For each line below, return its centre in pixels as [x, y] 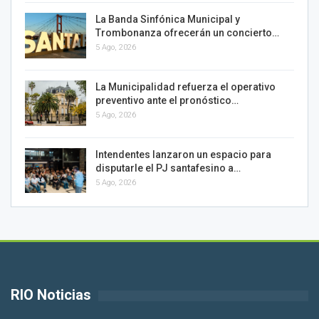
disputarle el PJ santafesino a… [168, 168]
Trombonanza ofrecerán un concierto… [187, 33]
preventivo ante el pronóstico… [167, 101]
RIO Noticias [51, 295]
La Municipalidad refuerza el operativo [185, 87]
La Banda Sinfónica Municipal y [168, 20]
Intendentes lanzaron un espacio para [183, 154]
